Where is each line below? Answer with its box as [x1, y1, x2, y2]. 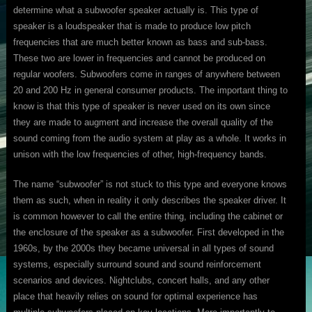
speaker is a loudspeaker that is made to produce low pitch [13, 21, 251, 32]
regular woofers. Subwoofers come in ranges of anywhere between [13, 69, 280, 80]
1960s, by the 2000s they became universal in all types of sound [13, 243, 274, 254]
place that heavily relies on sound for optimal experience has [13, 291, 258, 302]
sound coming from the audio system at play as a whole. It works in [13, 133, 286, 144]
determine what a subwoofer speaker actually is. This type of [13, 5, 258, 16]
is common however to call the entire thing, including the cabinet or [13, 211, 283, 222]
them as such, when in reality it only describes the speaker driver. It [13, 195, 286, 206]
